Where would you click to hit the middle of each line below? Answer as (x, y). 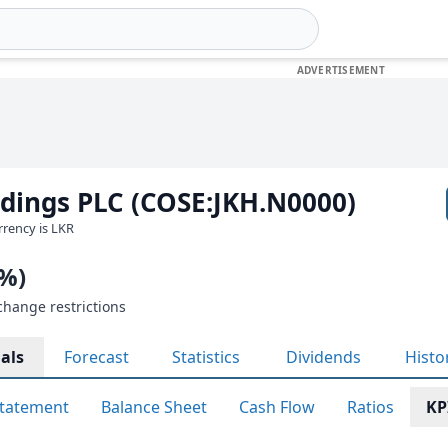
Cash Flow (277, 407)
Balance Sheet (154, 407)
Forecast (96, 357)
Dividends (323, 357)
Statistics (206, 357)
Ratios (370, 407)
